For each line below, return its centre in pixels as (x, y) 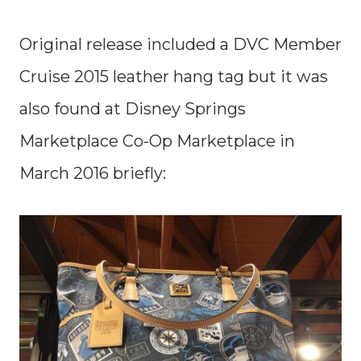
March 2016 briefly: (93, 173)
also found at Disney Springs (133, 109)
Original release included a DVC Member (180, 44)
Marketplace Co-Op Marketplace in (157, 141)
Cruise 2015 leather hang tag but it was (174, 77)
